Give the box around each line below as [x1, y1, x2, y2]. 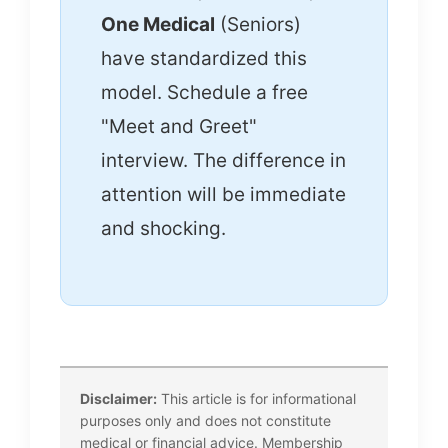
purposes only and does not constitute [80, 412, 331, 429]
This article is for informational [157, 390, 356, 407]
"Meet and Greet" [101, 115, 257, 138]
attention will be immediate [101, 183, 346, 206]
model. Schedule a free [101, 81, 308, 104]
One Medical [101, 13, 215, 36]
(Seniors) [215, 13, 301, 36]
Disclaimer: [80, 390, 157, 407]
